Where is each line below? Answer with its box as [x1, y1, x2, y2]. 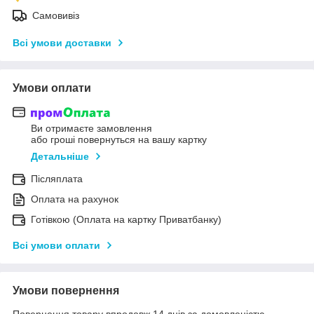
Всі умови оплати [13, 240, 100, 252]
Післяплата [31, 173, 83, 185]
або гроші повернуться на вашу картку [31, 134, 207, 146]
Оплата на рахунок [31, 193, 118, 205]
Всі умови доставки [13, 36, 111, 48]
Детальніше [31, 151, 89, 163]
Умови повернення [13, 285, 119, 297]
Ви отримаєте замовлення [31, 123, 152, 135]
